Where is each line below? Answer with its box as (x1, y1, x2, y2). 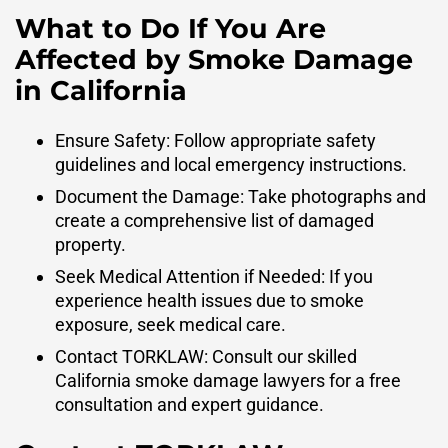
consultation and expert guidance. (55, 393, 324, 415)
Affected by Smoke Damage (15, 43, 413, 77)
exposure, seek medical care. (55, 313, 286, 335)
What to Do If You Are (15, 12, 326, 46)
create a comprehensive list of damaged (55, 209, 374, 231)
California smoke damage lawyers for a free (55, 369, 401, 391)
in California (15, 74, 187, 108)
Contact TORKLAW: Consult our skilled (55, 345, 357, 367)
